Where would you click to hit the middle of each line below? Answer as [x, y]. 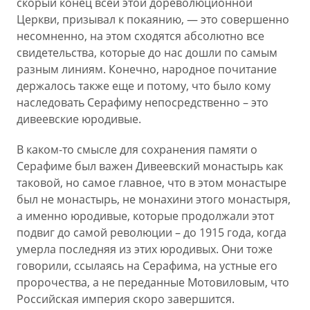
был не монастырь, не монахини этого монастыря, [154, 199]
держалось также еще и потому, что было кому [144, 86]
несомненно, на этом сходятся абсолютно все [140, 36]
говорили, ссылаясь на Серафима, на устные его [147, 266]
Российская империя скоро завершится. [126, 299]
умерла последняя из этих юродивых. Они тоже [145, 249]
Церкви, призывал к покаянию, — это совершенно [153, 19]
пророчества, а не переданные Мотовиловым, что [153, 282]
